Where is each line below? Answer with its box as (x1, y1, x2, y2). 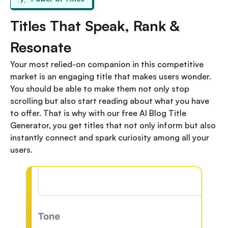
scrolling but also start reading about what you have (10, 95, 209, 106)
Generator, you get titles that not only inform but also (10, 120, 216, 130)
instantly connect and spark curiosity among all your (10, 132, 209, 142)
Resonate (10, 38, 71, 56)
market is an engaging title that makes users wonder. (10, 71, 211, 81)
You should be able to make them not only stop (10, 83, 189, 94)
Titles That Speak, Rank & (10, 16, 180, 35)
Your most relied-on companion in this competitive (10, 59, 204, 69)
